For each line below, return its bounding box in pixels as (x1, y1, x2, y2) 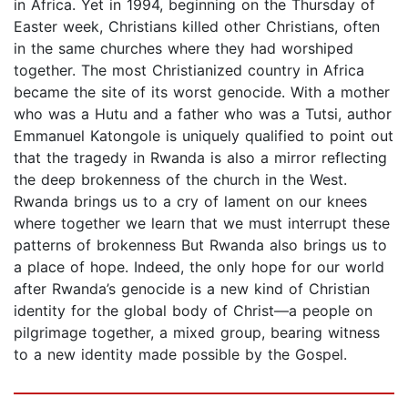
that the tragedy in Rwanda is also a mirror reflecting (14, 148, 387, 168)
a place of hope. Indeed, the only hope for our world (14, 258, 384, 277)
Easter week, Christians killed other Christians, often (14, 17, 380, 36)
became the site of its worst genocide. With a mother (14, 83, 390, 102)
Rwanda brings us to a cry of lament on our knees (14, 192, 367, 211)
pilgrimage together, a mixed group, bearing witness (14, 323, 380, 342)
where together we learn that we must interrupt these (14, 214, 390, 233)
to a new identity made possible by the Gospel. (14, 345, 347, 364)
